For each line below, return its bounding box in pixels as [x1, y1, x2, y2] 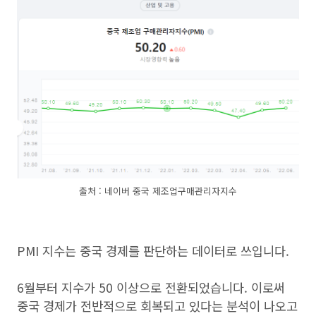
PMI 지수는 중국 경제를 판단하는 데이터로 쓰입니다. [17, 242, 289, 260]
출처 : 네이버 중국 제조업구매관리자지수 [79, 183, 237, 197]
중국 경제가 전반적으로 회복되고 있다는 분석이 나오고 [17, 297, 298, 315]
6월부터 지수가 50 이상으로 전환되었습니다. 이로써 [17, 279, 285, 296]
